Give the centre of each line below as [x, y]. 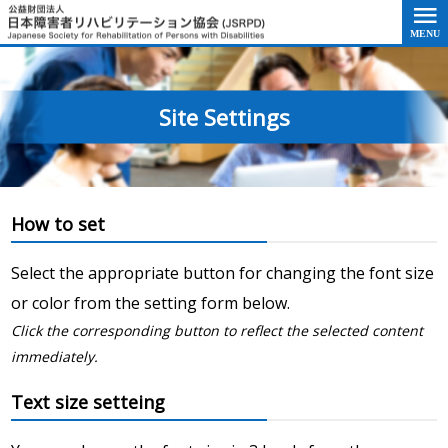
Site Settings [224, 116]
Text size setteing [88, 401]
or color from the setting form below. [150, 302]
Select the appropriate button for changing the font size [222, 272]
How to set [58, 223]
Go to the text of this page [212, 20]
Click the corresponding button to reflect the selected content [217, 330]
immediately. [54, 356]
